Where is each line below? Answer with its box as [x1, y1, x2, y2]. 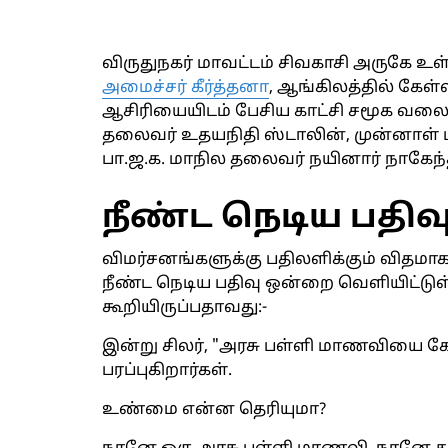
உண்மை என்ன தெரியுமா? [102, 400, 326, 420]
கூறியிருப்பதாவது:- [102, 298, 267, 318]
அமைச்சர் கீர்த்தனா [102, 78, 269, 98]
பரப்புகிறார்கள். [102, 361, 232, 381]
